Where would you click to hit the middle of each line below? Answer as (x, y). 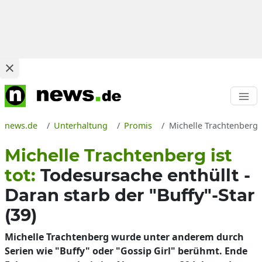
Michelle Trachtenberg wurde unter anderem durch (124, 237)
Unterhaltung (81, 125)
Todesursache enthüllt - (145, 175)
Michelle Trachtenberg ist (118, 155)
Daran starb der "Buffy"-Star (130, 195)
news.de (21, 125)
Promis (138, 125)
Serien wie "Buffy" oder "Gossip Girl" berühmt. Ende (126, 251)
